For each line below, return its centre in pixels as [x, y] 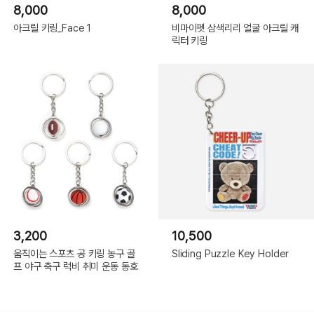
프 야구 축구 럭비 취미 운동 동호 [76, 266]
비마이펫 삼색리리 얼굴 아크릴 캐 [235, 27]
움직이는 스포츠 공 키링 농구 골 [74, 253]
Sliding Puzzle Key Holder [230, 253]
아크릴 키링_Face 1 [53, 27]
